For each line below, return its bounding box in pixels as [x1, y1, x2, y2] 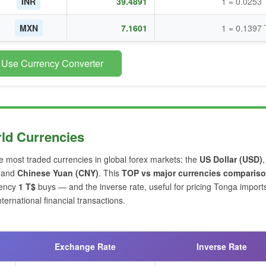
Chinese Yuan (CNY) [17, 167, 99, 179]
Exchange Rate [54, 240, 116, 252]
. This [99, 167, 122, 179]
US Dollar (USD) [199, 153, 262, 165]
